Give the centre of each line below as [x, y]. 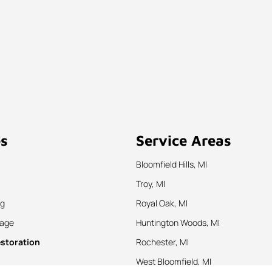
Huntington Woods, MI [178, 223]
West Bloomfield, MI [174, 262]
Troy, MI [151, 184]
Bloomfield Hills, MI [172, 165]
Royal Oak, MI [162, 203]
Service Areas [184, 141]
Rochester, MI [162, 242]
